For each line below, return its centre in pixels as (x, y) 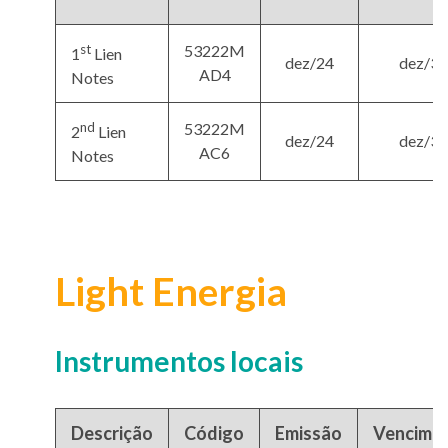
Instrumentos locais (179, 361)
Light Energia (171, 291)
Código (214, 433)
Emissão (308, 433)
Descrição (112, 433)
